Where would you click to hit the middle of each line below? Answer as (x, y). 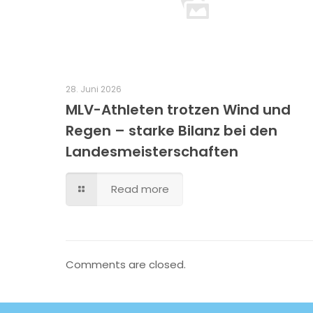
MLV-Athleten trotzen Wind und (178, 110)
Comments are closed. (126, 264)
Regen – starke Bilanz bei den (172, 131)
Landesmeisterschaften (152, 152)
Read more (140, 189)
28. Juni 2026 (94, 89)
